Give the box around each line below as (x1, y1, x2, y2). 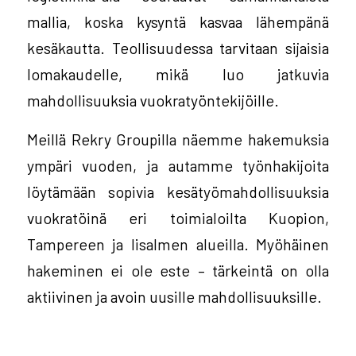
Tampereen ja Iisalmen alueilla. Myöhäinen (26, 234, 330, 254)
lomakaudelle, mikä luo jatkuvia (26, 64, 330, 83)
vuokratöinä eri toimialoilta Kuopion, (26, 208, 330, 228)
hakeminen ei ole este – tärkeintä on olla (26, 261, 330, 281)
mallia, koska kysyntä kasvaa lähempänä (26, 11, 330, 31)
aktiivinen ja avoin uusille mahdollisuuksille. (26, 287, 322, 307)
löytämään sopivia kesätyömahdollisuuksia (26, 182, 330, 202)
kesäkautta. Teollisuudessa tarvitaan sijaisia (26, 37, 330, 57)
